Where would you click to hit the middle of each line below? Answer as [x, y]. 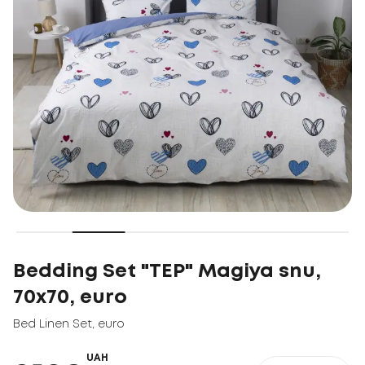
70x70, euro [70, 298]
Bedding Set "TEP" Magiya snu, [167, 272]
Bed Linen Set [53, 324]
